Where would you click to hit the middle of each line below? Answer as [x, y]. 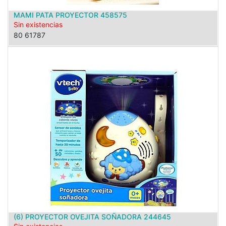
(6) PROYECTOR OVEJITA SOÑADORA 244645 [92, 217]
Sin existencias [38, 24]
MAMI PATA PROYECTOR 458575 [70, 15]
